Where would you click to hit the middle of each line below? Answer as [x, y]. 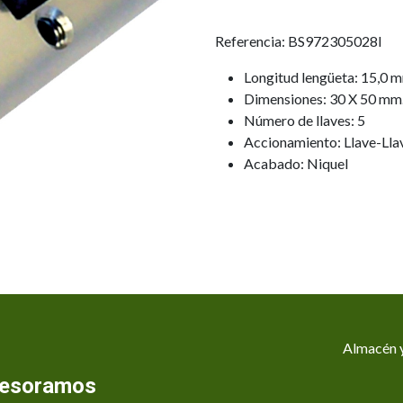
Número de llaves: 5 [304, 120]
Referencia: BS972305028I [299, 41]
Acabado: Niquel [296, 163]
